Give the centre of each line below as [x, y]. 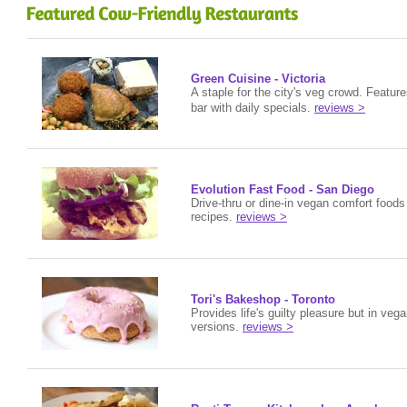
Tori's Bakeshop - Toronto [263, 299]
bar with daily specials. [251, 108]
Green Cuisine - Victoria [258, 79]
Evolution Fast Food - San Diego [283, 189]
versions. [217, 327]
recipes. [213, 217]
